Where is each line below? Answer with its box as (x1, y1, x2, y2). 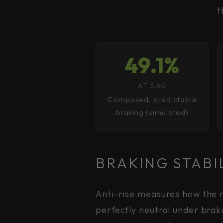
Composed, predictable (108, 95, 197, 104)
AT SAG (137, 81, 167, 90)
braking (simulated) (115, 108, 189, 117)
